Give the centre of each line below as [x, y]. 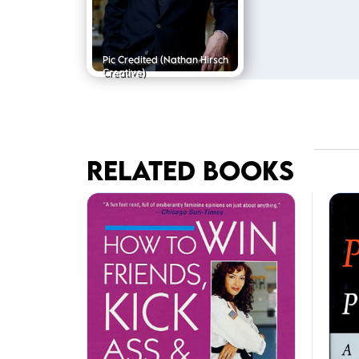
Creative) [123, 73]
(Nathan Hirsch [193, 60]
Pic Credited [130, 60]
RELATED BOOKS [190, 170]
